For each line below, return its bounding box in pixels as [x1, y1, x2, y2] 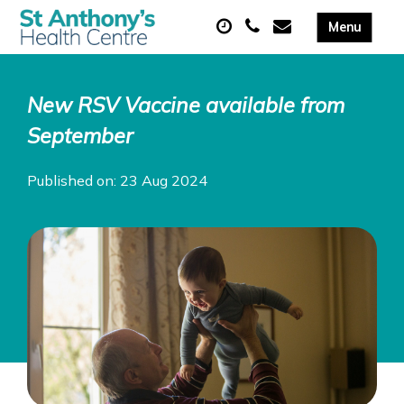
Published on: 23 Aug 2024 [27, 171, 207, 189]
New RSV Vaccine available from [27, 92, 344, 118]
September [27, 123, 133, 149]
